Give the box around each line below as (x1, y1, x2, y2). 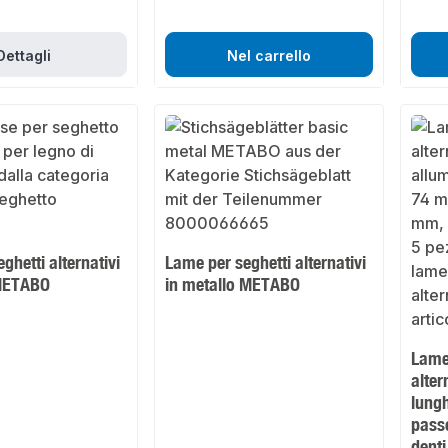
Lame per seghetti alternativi (165, 251, 367, 274)
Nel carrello (227, 47, 311, 65)
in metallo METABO (165, 273, 301, 296)
